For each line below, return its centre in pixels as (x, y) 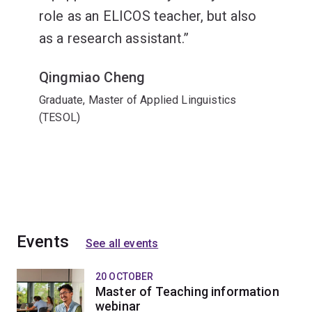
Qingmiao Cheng (92, 77)
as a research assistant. (111, 38)
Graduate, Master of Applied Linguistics (138, 100)
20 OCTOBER (125, 276)
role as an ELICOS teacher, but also (148, 16)
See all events (122, 243)
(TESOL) (60, 117)
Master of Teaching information (187, 291)
